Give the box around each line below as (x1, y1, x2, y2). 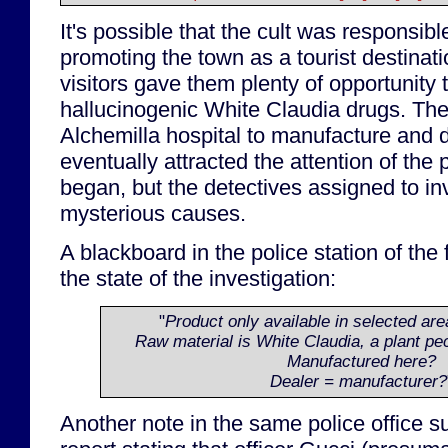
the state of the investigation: (60, 266, 336, 292)
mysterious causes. (60, 201, 246, 227)
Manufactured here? (286, 351, 436, 371)
